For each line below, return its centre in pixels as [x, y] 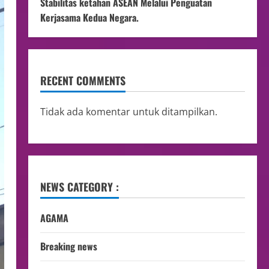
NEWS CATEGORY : [79, 187]
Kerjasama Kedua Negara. [90, 17]
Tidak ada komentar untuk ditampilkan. [128, 112]
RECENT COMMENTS [83, 80]
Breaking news [68, 246]
